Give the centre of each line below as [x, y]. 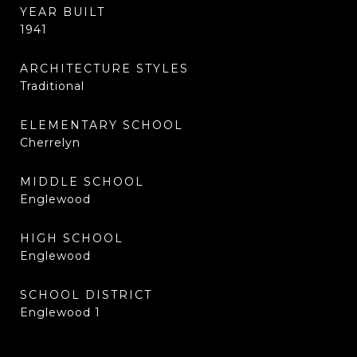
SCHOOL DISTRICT [86, 295]
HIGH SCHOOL [72, 238]
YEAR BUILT [63, 12]
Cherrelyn [50, 143]
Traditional [52, 86]
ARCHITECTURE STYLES [104, 69]
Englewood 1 [60, 312]
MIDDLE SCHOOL [82, 182]
